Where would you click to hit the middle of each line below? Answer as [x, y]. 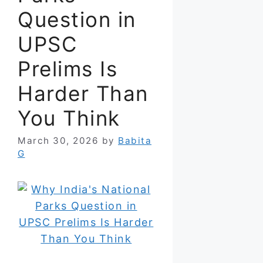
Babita [135, 141]
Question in [77, 19]
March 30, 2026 [58, 141]
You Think [69, 118]
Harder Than [83, 93]
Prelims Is [68, 68]
